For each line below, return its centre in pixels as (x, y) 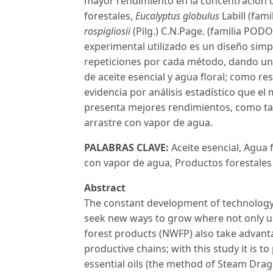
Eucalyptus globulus (177, 16)
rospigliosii (107, 31)
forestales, (110, 16)
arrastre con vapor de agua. (148, 123)
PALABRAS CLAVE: (126, 148)
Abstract (105, 188)
